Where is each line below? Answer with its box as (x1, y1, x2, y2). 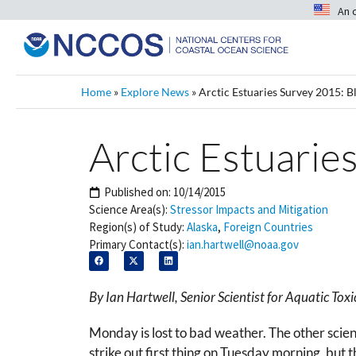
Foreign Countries (223, 219, 313, 234)
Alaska (187, 219, 218, 234)
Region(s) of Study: (89, 219, 184, 234)
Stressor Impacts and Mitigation (170, 202, 328, 217)
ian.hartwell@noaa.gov (187, 237, 299, 252)
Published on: (104, 184, 173, 199)
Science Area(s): (89, 202, 168, 217)
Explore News (121, 85, 189, 99)
